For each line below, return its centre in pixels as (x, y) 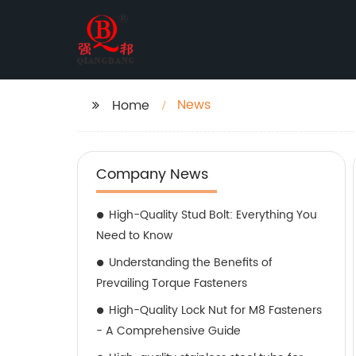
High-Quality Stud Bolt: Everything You (213, 215)
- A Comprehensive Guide (168, 331)
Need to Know (134, 236)
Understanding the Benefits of (191, 263)
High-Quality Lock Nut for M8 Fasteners (215, 310)
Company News (152, 174)
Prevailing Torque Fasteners (172, 283)
